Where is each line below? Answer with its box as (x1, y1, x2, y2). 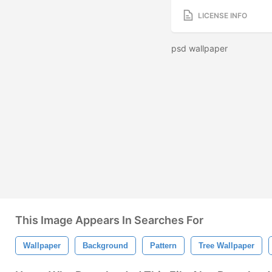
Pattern (150, 241, 177, 250)
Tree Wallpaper (199, 241, 254, 250)
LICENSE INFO (198, 10, 247, 20)
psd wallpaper (171, 43, 230, 54)
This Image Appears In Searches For (15, 214, 203, 226)
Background (83, 241, 128, 250)
